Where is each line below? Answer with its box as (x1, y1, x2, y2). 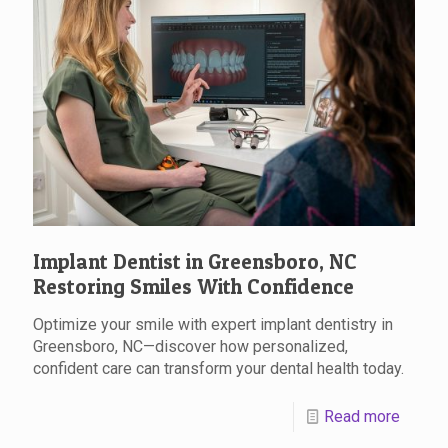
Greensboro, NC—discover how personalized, (33, 336, 348, 356)
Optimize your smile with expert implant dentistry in (33, 314, 393, 334)
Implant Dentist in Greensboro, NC (33, 248, 357, 274)
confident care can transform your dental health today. (33, 358, 404, 378)
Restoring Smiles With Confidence (33, 273, 354, 299)
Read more (324, 406, 400, 426)
